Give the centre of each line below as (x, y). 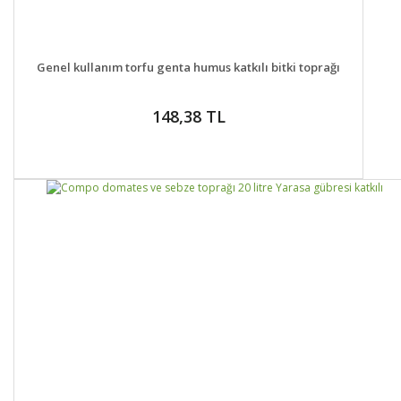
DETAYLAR (102, 59)
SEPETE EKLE (275, 59)
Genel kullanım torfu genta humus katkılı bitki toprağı (188, 67)
